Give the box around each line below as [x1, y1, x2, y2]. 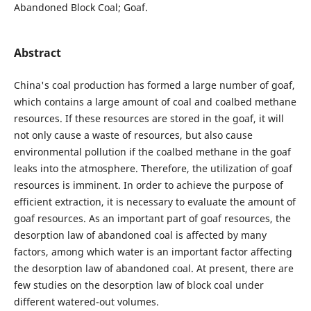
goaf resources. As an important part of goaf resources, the [13, 212, 291, 225]
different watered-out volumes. [13, 295, 159, 308]
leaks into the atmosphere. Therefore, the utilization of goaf [13, 162, 292, 175]
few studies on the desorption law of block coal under [13, 278, 264, 292]
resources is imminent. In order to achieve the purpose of [13, 178, 283, 192]
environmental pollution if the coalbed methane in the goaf [13, 145, 291, 158]
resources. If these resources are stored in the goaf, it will [13, 112, 284, 125]
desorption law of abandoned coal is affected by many [13, 228, 267, 242]
